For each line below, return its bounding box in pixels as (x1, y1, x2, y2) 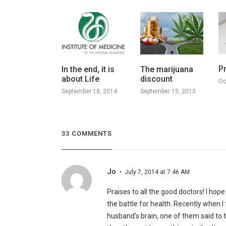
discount (140, 74, 173, 84)
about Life (61, 74, 99, 84)
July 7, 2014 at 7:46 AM (124, 168, 190, 176)
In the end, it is (61, 64, 115, 74)
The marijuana (140, 64, 193, 74)
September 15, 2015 (140, 87, 196, 95)
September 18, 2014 (61, 87, 117, 95)
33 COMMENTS (61, 129, 112, 137)
